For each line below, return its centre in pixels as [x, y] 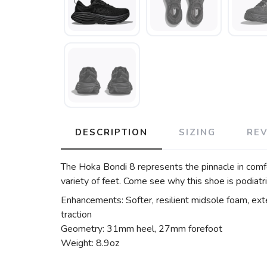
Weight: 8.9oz [90, 243]
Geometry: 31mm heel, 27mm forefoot [142, 229]
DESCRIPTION [111, 132]
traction [76, 215]
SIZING [197, 132]
